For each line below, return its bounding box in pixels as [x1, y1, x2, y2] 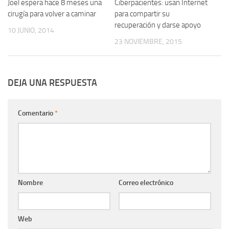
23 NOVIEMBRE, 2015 [114, 37, 182, 46]
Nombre [18, 178, 43, 188]
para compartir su [114, 9, 170, 18]
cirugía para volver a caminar [8, 9, 96, 18]
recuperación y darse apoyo [114, 20, 201, 30]
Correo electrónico [118, 178, 173, 188]
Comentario [18, 109, 55, 118]
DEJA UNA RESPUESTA [8, 77, 97, 89]
